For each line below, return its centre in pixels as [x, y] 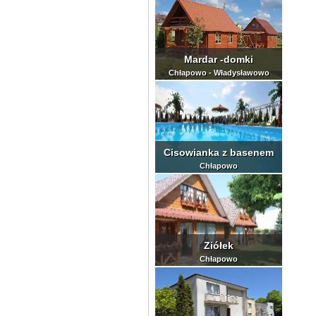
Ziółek [219, 245]
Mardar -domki [219, 59]
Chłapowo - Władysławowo [219, 73]
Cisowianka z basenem [219, 152]
